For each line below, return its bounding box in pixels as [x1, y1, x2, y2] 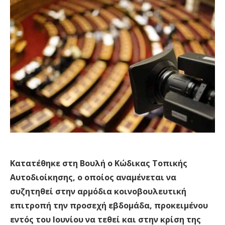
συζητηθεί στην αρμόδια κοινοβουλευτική [10, 186, 186, 197]
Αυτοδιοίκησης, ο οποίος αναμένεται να [10, 172, 176, 183]
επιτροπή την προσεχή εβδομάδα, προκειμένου [10, 200, 208, 211]
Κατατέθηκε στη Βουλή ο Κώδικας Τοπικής [10, 158, 187, 169]
